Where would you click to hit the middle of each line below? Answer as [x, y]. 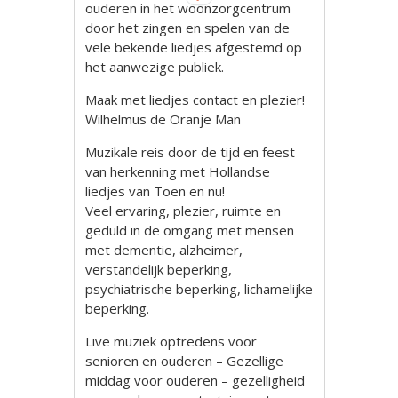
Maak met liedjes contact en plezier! [195, 99]
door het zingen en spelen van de [188, 28]
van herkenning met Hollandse [178, 171]
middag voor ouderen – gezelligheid [195, 380]
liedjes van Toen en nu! [155, 191]
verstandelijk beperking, [159, 269]
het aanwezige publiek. [155, 67]
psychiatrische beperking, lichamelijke [199, 289]
